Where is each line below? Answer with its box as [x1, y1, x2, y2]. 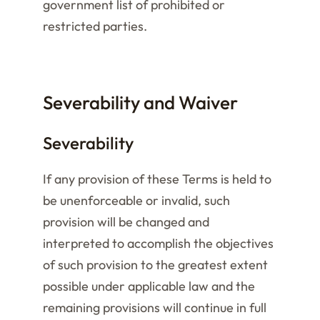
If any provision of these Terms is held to [43, 171, 271, 187]
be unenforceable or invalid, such [43, 192, 230, 209]
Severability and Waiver [43, 91, 238, 114]
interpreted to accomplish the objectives [43, 235, 274, 251]
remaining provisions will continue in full [43, 299, 266, 316]
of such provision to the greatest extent [43, 256, 268, 273]
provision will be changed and [43, 214, 209, 230]
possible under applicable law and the [43, 278, 255, 294]
